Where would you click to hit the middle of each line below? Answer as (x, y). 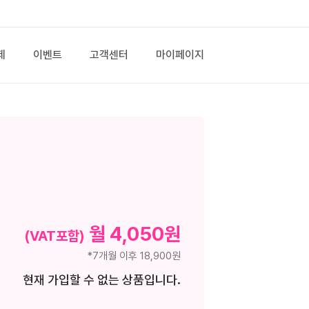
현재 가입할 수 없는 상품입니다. (102, 280)
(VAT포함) (54, 236)
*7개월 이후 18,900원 (134, 256)
